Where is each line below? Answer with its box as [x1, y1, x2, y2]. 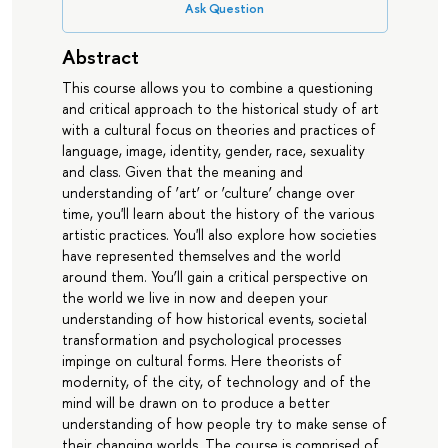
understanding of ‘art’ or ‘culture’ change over [61, 183, 355, 203]
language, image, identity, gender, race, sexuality [61, 141, 365, 161]
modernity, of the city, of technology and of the [61, 372, 371, 392]
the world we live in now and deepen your [61, 288, 328, 308]
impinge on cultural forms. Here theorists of [61, 351, 342, 371]
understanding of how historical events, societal [61, 309, 367, 329]
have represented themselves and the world [61, 246, 341, 266]
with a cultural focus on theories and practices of [61, 120, 376, 140]
